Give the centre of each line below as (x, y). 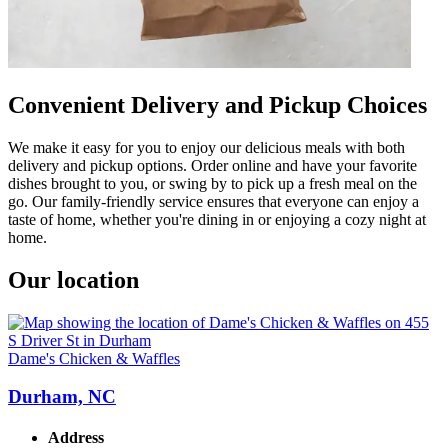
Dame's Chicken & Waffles (94, 358)
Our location (73, 279)
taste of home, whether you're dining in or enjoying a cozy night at (217, 219)
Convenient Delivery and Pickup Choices (217, 104)
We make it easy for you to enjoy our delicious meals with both (206, 147)
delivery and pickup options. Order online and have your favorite (212, 165)
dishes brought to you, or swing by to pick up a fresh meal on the (212, 183)
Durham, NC (62, 397)
